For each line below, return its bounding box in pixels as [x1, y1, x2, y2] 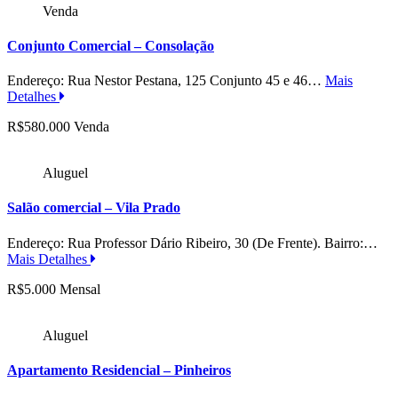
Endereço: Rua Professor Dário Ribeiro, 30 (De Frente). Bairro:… [7, 235, 378, 251]
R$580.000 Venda [7, 119, 109, 135]
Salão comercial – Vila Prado [7, 200, 180, 216]
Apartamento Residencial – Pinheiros [7, 362, 231, 378]
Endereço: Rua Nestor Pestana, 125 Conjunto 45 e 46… [7, 73, 325, 89]
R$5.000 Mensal [7, 281, 100, 297]
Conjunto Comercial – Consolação [7, 37, 214, 53]
